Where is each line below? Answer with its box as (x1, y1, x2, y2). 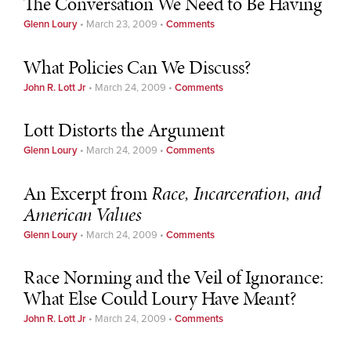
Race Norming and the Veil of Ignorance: (24, 264, 324, 291)
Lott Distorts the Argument (24, 117, 225, 143)
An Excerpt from (24, 179, 151, 206)
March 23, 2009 (86, 18, 157, 31)
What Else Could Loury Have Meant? (24, 285, 296, 312)
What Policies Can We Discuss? (24, 53, 251, 80)
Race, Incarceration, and (151, 179, 321, 206)
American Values (24, 201, 142, 227)
